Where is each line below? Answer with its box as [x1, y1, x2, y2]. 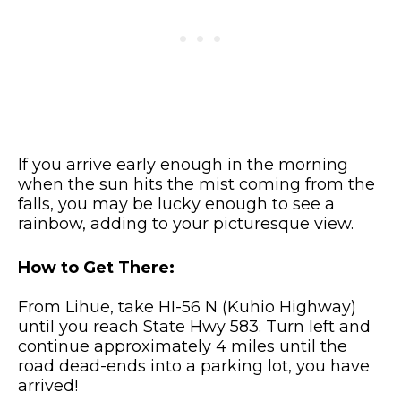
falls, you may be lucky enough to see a [18, 193, 335, 214]
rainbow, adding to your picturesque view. [18, 213, 354, 234]
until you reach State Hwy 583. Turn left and [18, 316, 371, 337]
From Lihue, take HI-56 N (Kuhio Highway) [18, 296, 356, 317]
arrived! [18, 375, 78, 396]
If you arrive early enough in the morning [18, 154, 348, 175]
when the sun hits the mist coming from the [18, 174, 375, 194]
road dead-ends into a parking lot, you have [18, 355, 370, 376]
